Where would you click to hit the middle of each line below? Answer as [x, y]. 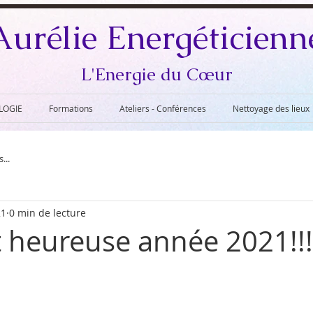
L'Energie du [133, 74]
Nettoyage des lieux [271, 108]
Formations [71, 108]
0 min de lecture [48, 212]
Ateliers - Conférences [163, 108]
